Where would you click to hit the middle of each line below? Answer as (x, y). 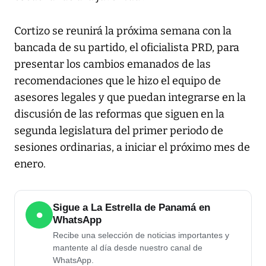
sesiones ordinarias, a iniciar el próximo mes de (132, 148)
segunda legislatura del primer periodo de (119, 131)
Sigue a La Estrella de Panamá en (132, 208)
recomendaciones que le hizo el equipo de (118, 81)
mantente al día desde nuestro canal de (128, 248)
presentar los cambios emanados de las (113, 64)
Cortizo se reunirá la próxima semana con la (123, 31)
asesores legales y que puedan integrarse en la (130, 98)
